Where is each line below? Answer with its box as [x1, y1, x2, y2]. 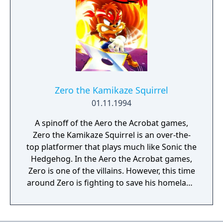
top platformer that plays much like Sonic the [26, 141, 197, 152]
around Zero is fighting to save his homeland [27, 177, 196, 188]
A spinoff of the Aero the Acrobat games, [35, 117, 188, 128]
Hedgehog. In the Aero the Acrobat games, [31, 153, 192, 164]
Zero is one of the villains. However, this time [28, 165, 195, 176]
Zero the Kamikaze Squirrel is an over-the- [32, 129, 191, 140]
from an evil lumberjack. [66, 189, 157, 200]
